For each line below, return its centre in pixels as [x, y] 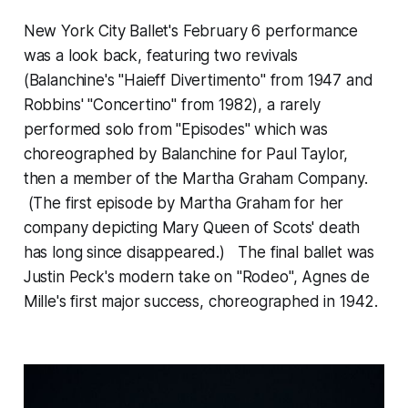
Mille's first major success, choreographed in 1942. [201, 302]
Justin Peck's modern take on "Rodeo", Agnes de [196, 277]
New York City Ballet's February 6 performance [191, 31]
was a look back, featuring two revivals [161, 56]
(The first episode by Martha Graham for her [184, 204]
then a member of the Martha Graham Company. [195, 179]
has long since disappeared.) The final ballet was [199, 253]
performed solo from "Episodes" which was [175, 130]
